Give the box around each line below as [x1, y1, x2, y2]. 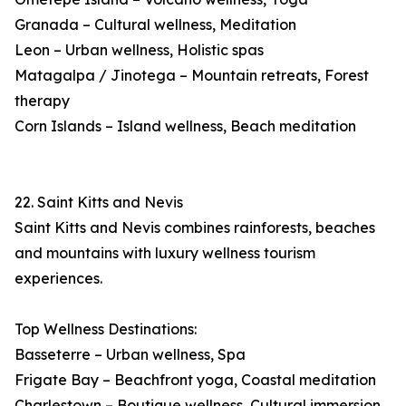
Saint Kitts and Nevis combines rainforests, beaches [14, 218, 375, 237]
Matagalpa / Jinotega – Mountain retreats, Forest [14, 66, 369, 85]
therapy [14, 92, 70, 111]
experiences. [14, 269, 102, 288]
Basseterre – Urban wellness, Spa [14, 345, 246, 364]
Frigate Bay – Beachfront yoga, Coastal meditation [14, 371, 376, 390]
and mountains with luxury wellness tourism [14, 244, 315, 263]
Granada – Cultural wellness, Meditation [14, 15, 296, 34]
